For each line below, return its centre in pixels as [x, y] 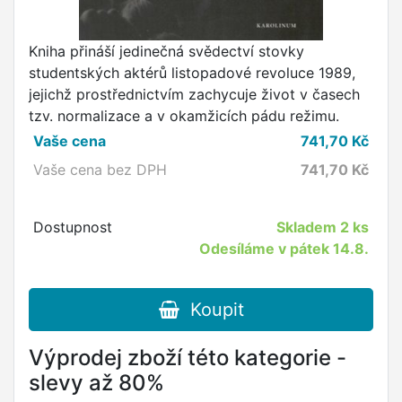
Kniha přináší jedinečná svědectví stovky [166, 52]
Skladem [309, 227]
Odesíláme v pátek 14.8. [284, 249]
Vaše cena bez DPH [100, 170]
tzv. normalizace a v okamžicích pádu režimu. [184, 116]
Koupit [211, 310]
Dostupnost [72, 227]
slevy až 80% [96, 383]
